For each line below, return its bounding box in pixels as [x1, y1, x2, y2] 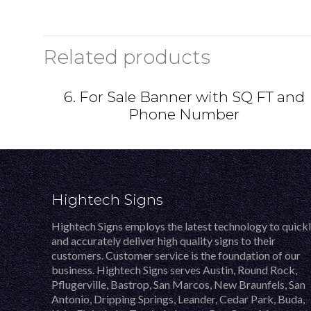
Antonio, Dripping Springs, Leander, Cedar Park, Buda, [51, 292, 305, 305]
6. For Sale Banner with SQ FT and [63, 87, 305, 106]
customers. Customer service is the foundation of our [51, 248, 301, 262]
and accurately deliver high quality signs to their [51, 233, 276, 247]
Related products [43, 44, 210, 69]
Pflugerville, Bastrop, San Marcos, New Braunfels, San [51, 277, 305, 291]
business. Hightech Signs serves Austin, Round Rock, [51, 262, 297, 276]
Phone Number [128, 105, 240, 123]
